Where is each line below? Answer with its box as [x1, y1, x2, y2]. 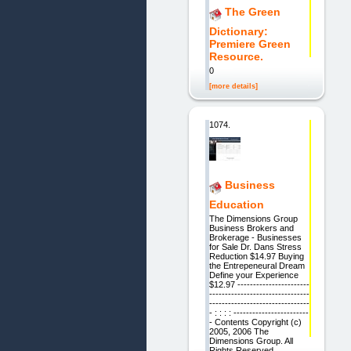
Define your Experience [208, 270, 299, 280]
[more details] [208, 82, 258, 91]
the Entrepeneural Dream [208, 261, 305, 271]
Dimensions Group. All [208, 336, 293, 346]
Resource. [208, 50, 263, 63]
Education [208, 197, 264, 211]
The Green [224, 5, 280, 19]
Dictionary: [208, 25, 268, 38]
